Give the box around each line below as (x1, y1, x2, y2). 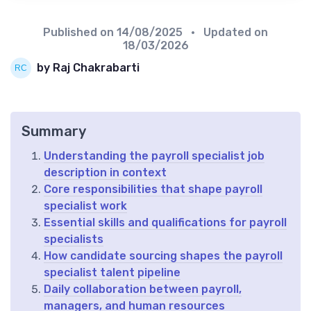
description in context (44, 165, 167, 179)
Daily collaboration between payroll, (44, 282, 242, 296)
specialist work (44, 199, 127, 212)
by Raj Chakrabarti (37, 61, 140, 75)
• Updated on (185, 25, 268, 39)
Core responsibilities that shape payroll (44, 182, 262, 196)
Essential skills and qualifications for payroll (44, 215, 287, 229)
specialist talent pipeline (44, 265, 180, 279)
